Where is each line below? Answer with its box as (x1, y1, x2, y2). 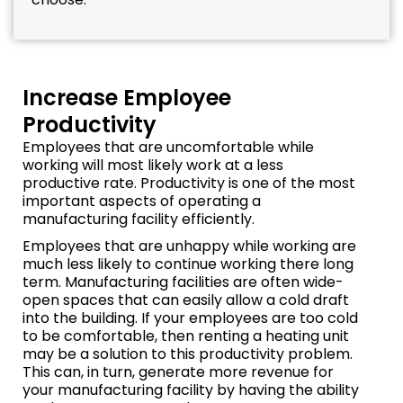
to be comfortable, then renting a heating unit (22, 326, 349, 347)
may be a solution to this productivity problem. (22, 344, 353, 365)
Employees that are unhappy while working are (22, 236, 356, 257)
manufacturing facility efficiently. (22, 209, 255, 230)
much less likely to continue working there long (22, 254, 354, 275)
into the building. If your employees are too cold (22, 308, 358, 329)
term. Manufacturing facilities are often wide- (22, 272, 344, 293)
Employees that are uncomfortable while (22, 137, 314, 158)
